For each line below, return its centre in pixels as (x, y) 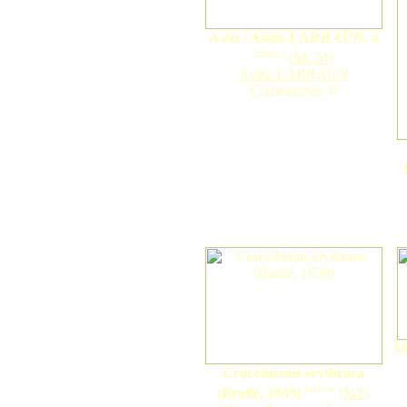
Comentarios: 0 (293, 91)
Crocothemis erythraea (293, 373)
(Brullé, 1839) (259, 393)
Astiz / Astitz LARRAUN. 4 (293, 38)
